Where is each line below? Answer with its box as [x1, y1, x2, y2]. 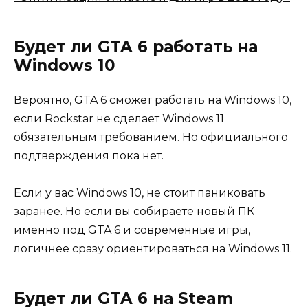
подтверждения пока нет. [14, 149, 164, 163]
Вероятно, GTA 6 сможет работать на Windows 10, [14, 93, 291, 107]
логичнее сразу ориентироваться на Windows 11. [14, 242, 292, 256]
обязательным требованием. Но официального [14, 131, 288, 144]
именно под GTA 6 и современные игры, [14, 223, 250, 237]
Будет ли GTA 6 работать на [14, 37, 258, 57]
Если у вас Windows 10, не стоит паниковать [14, 186, 265, 200]
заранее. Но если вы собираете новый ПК [14, 205, 254, 219]
